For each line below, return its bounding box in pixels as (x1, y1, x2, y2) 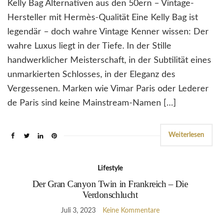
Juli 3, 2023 (60, 207, 96, 214)
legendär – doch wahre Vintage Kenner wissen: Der (7, 27, 209, 36)
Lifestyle (97, 165, 123, 172)
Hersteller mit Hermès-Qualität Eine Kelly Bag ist (7, 13, 198, 22)
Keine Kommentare (102, 207, 160, 214)
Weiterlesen (168, 131, 204, 138)
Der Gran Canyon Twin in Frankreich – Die (32, 178, 188, 189)
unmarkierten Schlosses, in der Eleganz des (7, 70, 175, 79)
